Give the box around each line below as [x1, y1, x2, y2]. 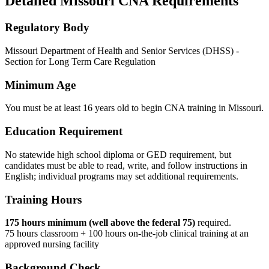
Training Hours [5, 193, 82, 206]
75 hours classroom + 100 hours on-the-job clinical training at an [5, 228, 249, 239]
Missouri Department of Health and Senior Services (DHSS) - [5, 46, 239, 56]
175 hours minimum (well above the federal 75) [5, 217, 195, 228]
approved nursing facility [5, 239, 99, 250]
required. [195, 217, 231, 228]
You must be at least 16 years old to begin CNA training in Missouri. [5, 103, 264, 113]
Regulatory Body [5, 21, 89, 34]
